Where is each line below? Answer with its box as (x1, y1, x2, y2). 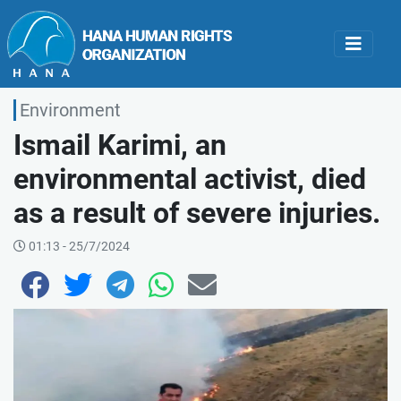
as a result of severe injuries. (13, 195, 380, 230)
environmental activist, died (13, 161, 366, 196)
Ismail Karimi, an (13, 127, 226, 162)
